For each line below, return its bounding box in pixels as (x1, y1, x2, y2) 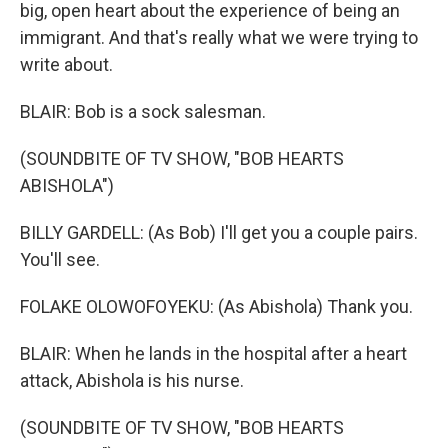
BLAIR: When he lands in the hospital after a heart (20, 343, 407, 364)
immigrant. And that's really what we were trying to (20, 27, 418, 48)
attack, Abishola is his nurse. (20, 370, 244, 391)
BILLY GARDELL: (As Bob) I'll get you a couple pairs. (20, 222, 418, 243)
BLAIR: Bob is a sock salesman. (20, 101, 266, 122)
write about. (20, 54, 113, 75)
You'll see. (20, 249, 100, 270)
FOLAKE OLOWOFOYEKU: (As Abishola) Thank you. (20, 296, 413, 317)
